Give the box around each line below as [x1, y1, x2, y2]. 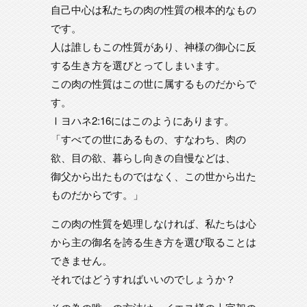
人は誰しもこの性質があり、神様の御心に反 [51, 39, 256, 53]
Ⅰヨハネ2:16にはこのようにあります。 [51, 113, 234, 127]
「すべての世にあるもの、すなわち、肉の [51, 132, 246, 146]
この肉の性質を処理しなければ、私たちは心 [51, 216, 256, 230]
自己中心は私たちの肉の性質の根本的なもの [51, 2, 256, 16]
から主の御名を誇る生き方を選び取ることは [51, 234, 256, 249]
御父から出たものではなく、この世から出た [51, 169, 256, 183]
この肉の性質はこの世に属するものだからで [51, 76, 256, 90]
